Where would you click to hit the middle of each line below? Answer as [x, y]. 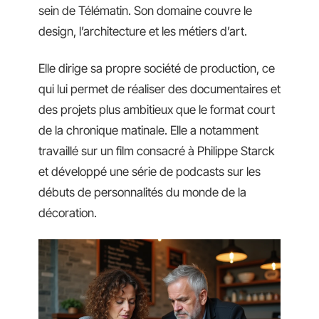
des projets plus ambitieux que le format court [157, 109]
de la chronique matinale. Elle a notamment [148, 130]
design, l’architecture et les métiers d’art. [143, 32]
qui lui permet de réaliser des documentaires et [159, 89]
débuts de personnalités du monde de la [142, 192]
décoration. [68, 213]
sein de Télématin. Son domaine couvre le [145, 11]
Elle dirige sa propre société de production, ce [157, 68]
